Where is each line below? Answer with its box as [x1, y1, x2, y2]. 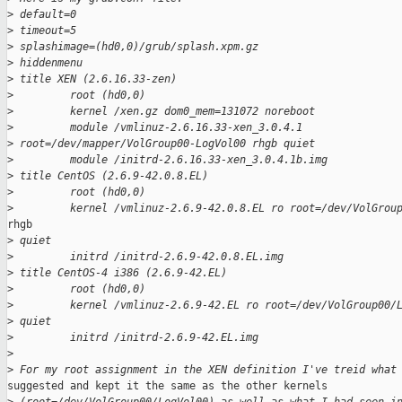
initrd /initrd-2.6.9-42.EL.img [13, 331, 258, 345]
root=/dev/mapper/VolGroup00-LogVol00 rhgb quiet [13, 137, 315, 151]
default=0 [13, 8, 76, 22]
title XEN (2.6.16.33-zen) [13, 73, 177, 86]
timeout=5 [13, 24, 76, 38]
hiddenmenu [13, 57, 83, 70]
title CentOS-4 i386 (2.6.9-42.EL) [13, 267, 227, 280]
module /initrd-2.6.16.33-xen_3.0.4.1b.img [13, 153, 328, 167]
